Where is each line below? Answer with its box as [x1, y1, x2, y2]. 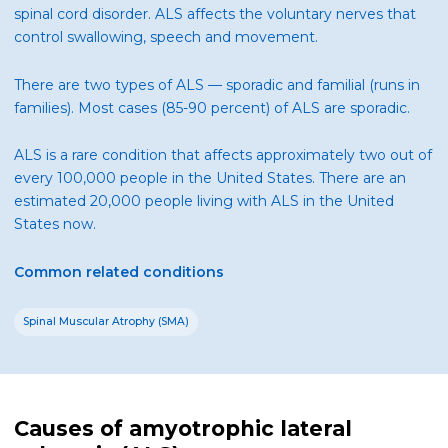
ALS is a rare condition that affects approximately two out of [14, 146, 432, 164]
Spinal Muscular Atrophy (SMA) [22, 315, 189, 329]
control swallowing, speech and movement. [14, 28, 318, 46]
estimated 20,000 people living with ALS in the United [14, 192, 394, 210]
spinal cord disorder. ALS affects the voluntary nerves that [14, 5, 416, 23]
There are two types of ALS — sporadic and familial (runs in [14, 75, 420, 94]
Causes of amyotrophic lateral [14, 416, 352, 441]
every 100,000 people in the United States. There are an [14, 169, 406, 187]
